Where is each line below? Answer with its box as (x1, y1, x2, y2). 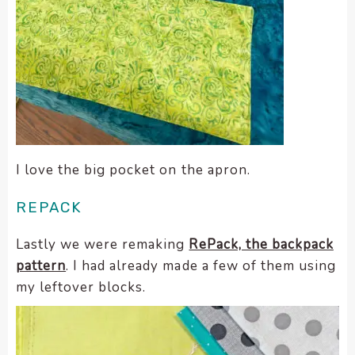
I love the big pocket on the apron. (16, 160, 250, 179)
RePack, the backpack (189, 235, 334, 254)
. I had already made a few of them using (66, 257, 336, 276)
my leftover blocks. (16, 278, 147, 297)
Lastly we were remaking (16, 235, 189, 254)
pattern (16, 257, 67, 276)
